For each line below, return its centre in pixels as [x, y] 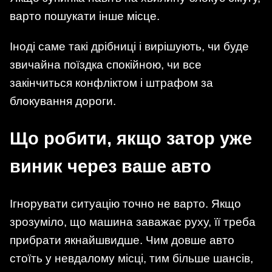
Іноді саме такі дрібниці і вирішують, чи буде [129, 46]
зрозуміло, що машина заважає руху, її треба [133, 222]
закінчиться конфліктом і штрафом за [111, 83]
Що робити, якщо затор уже [131, 139]
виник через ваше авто [110, 167]
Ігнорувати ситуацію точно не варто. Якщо [125, 204]
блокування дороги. [63, 101]
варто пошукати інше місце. [85, 16]
